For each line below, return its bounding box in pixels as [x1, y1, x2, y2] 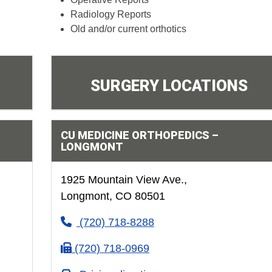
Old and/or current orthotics [70, 24, 186, 34]
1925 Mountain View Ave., [60, 174, 187, 186]
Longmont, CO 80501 [60, 190, 165, 202]
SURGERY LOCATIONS [90, 76, 248, 95]
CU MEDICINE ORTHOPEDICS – [60, 129, 219, 141]
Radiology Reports [70, 9, 151, 19]
